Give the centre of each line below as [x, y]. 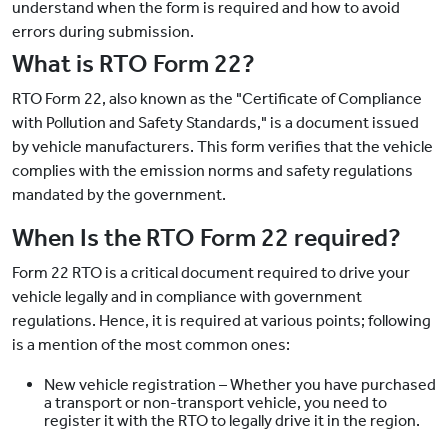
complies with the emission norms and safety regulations [212, 171]
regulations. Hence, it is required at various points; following [221, 321]
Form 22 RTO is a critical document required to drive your [211, 273]
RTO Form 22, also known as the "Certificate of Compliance [217, 99]
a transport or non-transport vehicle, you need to [215, 403]
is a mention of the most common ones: [151, 345]
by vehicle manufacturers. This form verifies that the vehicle [222, 147]
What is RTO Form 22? [133, 64]
